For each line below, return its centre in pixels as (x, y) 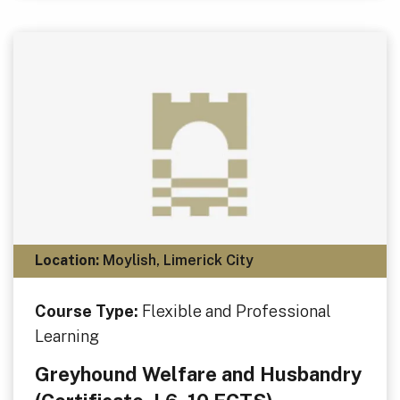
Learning (67, 336)
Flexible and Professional (236, 311)
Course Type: (88, 311)
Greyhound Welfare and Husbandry (198, 374)
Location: (67, 261)
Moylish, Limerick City (176, 261)
